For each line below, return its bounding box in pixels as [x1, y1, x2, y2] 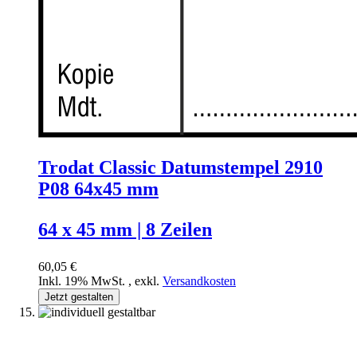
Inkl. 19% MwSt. [38, 273, 128, 288]
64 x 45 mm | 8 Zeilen [38, 218, 212, 240]
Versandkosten [163, 273, 236, 288]
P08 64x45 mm [38, 178, 159, 199]
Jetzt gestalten [45, 290, 113, 303]
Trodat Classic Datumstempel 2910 [38, 156, 323, 178]
